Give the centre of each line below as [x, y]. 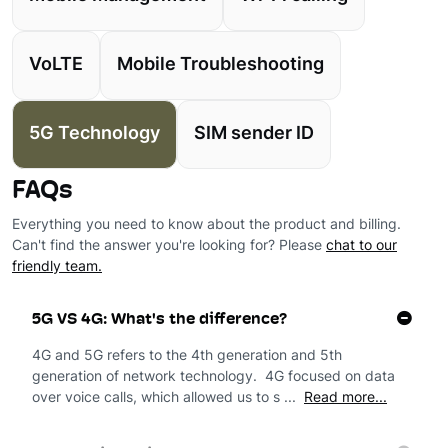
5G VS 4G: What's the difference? [159, 319]
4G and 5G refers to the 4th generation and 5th [187, 356]
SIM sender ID [254, 134]
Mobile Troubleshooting [220, 65]
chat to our [361, 246]
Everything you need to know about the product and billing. [206, 225]
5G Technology [94, 134]
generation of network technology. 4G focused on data [213, 377]
